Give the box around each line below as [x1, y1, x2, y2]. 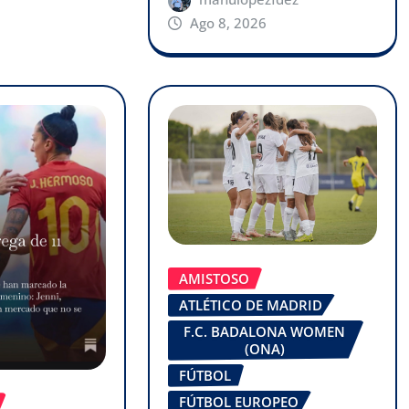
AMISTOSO [178, 268, 249, 288]
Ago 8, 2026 [190, 13, 267, 32]
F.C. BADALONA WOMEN [184, 321, 346, 341]
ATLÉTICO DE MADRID [178, 295, 322, 314]
